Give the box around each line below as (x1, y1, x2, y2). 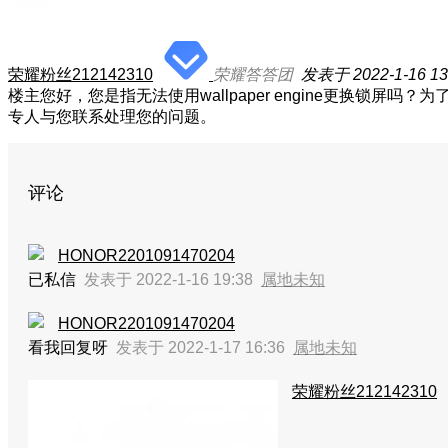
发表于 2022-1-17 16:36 (116, 339, 293, 356)
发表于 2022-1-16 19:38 (84, 271, 261, 288)
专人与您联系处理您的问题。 (8, 108, 216, 125)
